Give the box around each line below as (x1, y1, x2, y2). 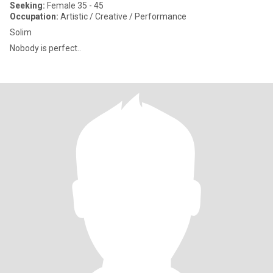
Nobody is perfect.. (10, 43, 81, 53)
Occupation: (10, 12, 58, 21)
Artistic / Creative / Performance (58, 12, 186, 21)
